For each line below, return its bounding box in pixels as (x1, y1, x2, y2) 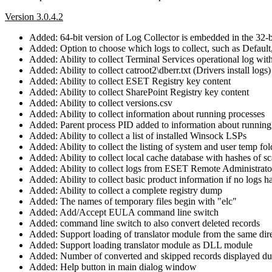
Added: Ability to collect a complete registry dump (29, 185, 222, 195)
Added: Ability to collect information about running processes (29, 108, 265, 119)
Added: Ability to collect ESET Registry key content (29, 75, 231, 86)
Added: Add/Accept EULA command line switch (29, 206, 219, 217)
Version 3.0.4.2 (5, 11, 63, 22)
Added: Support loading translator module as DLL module (29, 239, 253, 250)
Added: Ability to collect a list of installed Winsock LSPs (29, 130, 246, 141)
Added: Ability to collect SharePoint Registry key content (29, 86, 249, 97)
